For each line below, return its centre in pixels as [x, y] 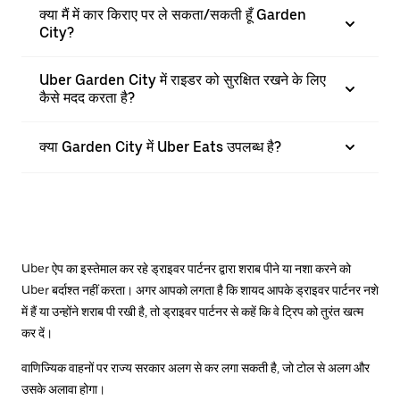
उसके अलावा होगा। [63, 389]
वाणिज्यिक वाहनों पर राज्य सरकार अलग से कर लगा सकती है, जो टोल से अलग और [196, 368]
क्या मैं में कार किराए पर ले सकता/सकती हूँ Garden [173, 15]
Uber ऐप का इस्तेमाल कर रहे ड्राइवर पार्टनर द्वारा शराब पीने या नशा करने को [186, 269]
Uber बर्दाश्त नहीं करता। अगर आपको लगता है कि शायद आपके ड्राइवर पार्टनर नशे [200, 290]
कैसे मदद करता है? [87, 98]
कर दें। [37, 333]
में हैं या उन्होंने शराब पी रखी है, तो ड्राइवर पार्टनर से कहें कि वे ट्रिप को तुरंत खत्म [192, 312]
